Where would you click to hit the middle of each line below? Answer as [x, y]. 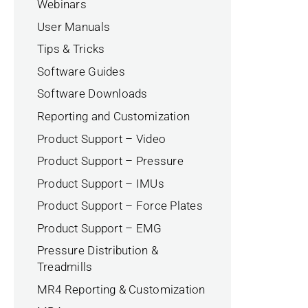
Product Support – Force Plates [120, 206]
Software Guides [81, 71]
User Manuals [74, 26]
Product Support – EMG [99, 228]
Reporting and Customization [113, 116]
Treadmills [65, 267]
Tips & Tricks [71, 49]
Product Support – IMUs [100, 183]
